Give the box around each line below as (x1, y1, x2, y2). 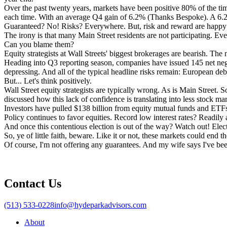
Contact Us (4, 176, 61, 190)
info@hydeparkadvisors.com (54, 200, 146, 209)
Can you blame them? (4, 40, 74, 49)
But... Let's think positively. (4, 76, 92, 85)
